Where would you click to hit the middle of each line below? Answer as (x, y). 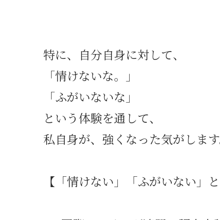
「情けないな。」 (90, 75)
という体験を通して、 (102, 117)
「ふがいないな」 (90, 96)
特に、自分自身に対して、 (114, 54)
